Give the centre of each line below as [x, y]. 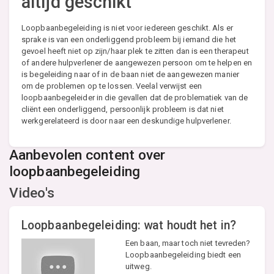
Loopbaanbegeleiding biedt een [183, 254]
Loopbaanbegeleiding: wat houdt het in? [129, 225]
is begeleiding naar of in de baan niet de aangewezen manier [130, 74]
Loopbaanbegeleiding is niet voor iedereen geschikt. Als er [127, 28]
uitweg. [139, 266]
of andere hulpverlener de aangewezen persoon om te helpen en [137, 62]
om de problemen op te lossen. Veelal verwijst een [112, 86]
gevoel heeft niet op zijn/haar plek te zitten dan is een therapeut [135, 51]
